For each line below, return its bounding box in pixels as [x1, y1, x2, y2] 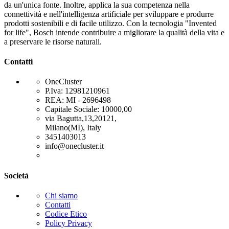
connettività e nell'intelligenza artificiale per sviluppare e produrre [4, 9, 214, 18]
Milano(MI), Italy [45, 123, 101, 132]
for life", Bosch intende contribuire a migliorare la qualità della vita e [4, 28, 224, 37]
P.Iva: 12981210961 [45, 86, 110, 96]
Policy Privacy [45, 218, 92, 227]
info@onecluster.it [45, 142, 104, 151]
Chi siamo [45, 191, 78, 200]
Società [4, 171, 29, 180]
